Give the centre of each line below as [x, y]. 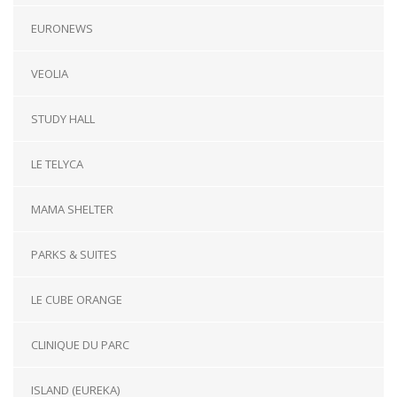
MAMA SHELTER [72, 210]
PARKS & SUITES [74, 255]
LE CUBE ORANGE [77, 300]
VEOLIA [50, 74]
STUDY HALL [63, 119]
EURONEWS [62, 29]
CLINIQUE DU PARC [80, 345]
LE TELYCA [57, 164]
